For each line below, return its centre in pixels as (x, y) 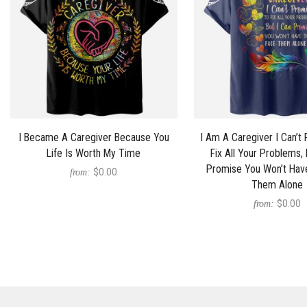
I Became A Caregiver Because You (94, 137)
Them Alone (277, 184)
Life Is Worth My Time (94, 153)
